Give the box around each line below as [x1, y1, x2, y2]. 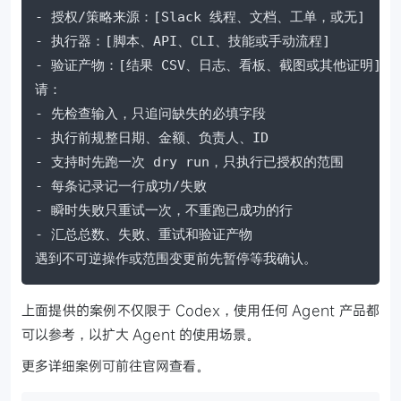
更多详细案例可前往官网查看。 [21, 356, 209, 375]
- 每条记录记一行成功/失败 [35, 178, 207, 195]
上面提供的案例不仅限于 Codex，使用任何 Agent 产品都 [21, 301, 380, 320]
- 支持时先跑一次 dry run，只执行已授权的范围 [35, 154, 344, 171]
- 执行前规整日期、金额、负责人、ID [35, 130, 269, 147]
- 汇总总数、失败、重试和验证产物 [35, 226, 252, 243]
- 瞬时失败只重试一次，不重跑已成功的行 [35, 202, 293, 219]
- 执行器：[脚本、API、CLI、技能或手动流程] [35, 33, 330, 50]
